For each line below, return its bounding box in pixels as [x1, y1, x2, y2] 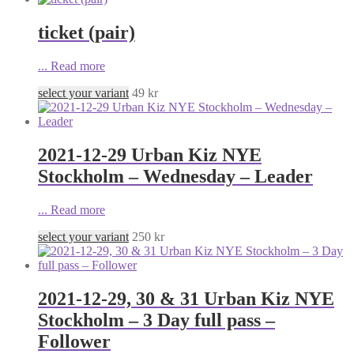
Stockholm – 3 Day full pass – [38, 309, 275, 330]
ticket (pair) [38, 22, 135, 43]
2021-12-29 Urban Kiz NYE [38, 145, 262, 166]
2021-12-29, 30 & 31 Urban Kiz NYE [38, 288, 334, 309]
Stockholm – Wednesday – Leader [38, 166, 313, 187]
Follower [38, 330, 111, 352]
